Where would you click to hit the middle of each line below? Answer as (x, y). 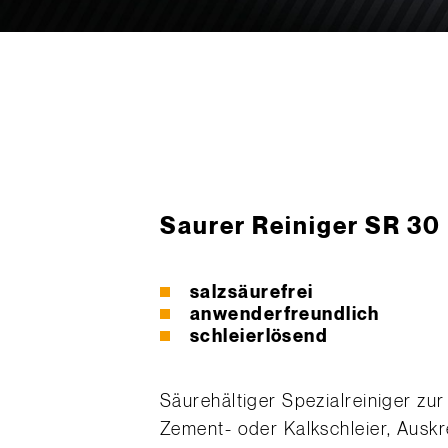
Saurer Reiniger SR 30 (300, 227)
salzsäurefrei (252, 292)
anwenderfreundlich (285, 314)
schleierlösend (259, 336)
